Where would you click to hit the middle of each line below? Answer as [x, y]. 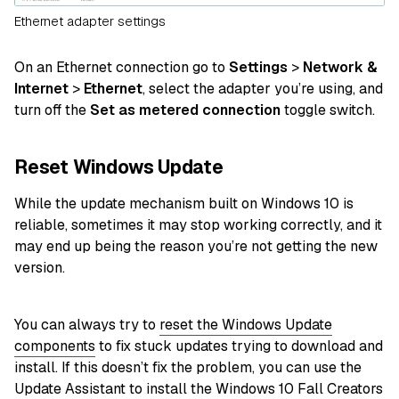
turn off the [52, 110]
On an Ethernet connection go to [122, 67]
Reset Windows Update [119, 167]
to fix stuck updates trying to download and [239, 346]
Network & [340, 67]
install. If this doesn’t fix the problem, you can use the [188, 368]
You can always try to [87, 325]
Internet [41, 88]
